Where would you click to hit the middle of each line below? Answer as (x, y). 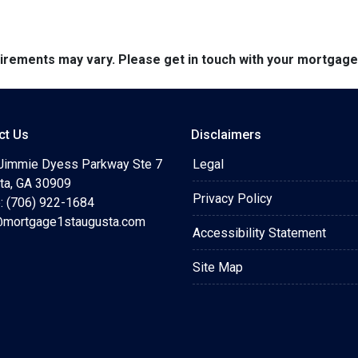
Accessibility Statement (259, 233)
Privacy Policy (233, 199)
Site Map (218, 267)
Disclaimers (226, 135)
